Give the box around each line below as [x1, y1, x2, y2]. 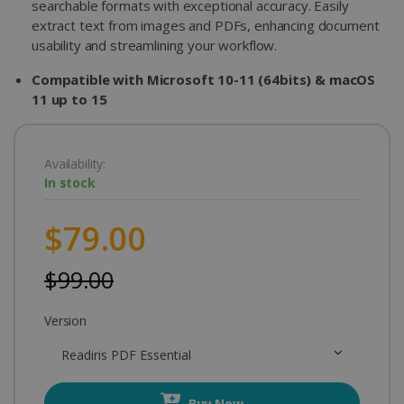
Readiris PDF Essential [140, 346, 191, 363]
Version [44, 312, 87, 329]
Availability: [44, 155, 106, 172]
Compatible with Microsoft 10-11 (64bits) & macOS [32, 70, 376, 88]
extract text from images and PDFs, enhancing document [32, 16, 380, 34]
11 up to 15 [32, 90, 107, 108]
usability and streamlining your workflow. [32, 36, 278, 54]
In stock [44, 174, 96, 191]
